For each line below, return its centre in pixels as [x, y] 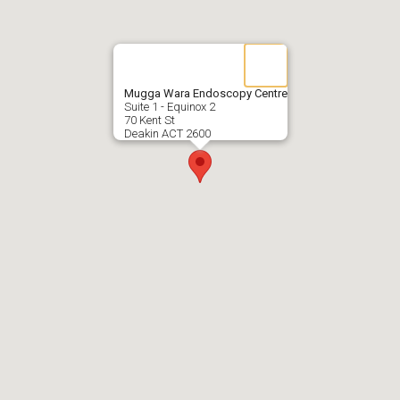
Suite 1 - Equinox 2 [169, 106]
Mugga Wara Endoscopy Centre [205, 93]
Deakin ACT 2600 [167, 133]
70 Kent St [149, 120]
